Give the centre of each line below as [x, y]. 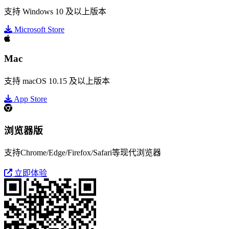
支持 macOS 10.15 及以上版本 [57, 81]
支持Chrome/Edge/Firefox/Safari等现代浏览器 [83, 153]
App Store [30, 99]
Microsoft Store [38, 30]
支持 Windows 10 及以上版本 [55, 12]
